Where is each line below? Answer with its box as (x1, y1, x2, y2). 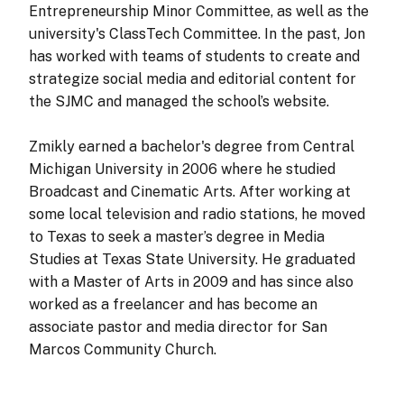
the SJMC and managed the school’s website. (28, 92, 329, 110)
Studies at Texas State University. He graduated (28, 250, 355, 268)
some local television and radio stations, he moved (28, 205, 365, 223)
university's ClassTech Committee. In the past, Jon (28, 24, 365, 42)
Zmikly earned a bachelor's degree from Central (28, 137, 354, 155)
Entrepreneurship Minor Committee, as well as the (28, 2, 369, 20)
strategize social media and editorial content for (28, 69, 356, 87)
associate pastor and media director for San (28, 317, 327, 335)
